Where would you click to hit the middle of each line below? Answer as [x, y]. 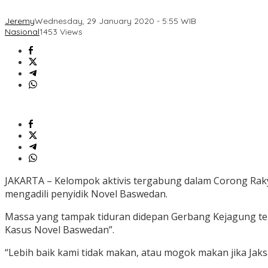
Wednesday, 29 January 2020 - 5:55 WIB [115, 21]
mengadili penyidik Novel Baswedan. [86, 194]
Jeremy [20, 21]
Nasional [22, 32]
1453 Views [61, 32]
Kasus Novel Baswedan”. [60, 230]
